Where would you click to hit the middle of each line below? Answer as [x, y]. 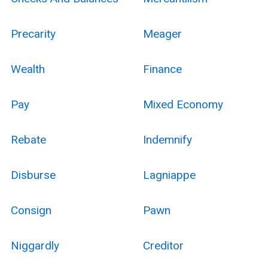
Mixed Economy [183, 104]
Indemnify [167, 139]
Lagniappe [169, 175]
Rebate [28, 139]
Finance [162, 69]
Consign [31, 210]
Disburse [33, 175]
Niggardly [35, 245]
